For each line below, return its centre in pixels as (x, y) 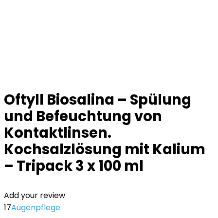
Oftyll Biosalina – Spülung (98, 100)
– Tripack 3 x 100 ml (74, 166)
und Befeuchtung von (83, 116)
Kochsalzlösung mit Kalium (105, 149)
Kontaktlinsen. (58, 133)
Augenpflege (36, 208)
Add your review (35, 195)
